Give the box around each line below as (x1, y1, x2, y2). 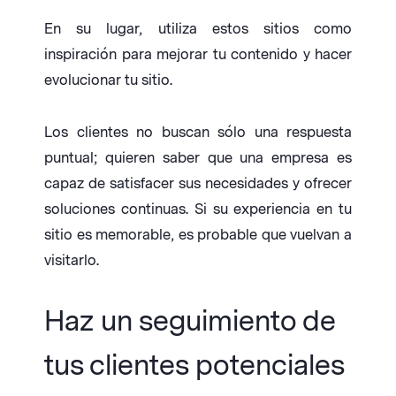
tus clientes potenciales (44, 349, 345, 383)
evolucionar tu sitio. (44, 72, 172, 89)
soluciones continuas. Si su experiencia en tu (44, 201, 352, 218)
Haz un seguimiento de (44, 305, 335, 339)
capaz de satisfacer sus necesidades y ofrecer (44, 175, 352, 193)
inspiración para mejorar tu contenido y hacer (44, 46, 352, 64)
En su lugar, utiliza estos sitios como (44, 20, 352, 38)
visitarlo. (44, 252, 99, 270)
